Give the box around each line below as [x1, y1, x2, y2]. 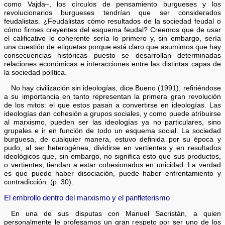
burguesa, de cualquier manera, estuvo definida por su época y [4, 135, 221, 143]
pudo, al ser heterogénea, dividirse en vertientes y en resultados [4, 144, 221, 152]
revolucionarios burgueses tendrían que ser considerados [4, 9, 221, 17]
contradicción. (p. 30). [4, 178, 74, 186]
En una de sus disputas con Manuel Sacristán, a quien [11, 210, 221, 218]
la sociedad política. [4, 69, 67, 77]
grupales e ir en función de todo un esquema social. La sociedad [4, 127, 221, 135]
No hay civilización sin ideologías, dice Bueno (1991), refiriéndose [11, 84, 221, 92]
